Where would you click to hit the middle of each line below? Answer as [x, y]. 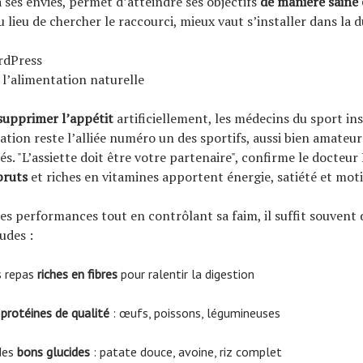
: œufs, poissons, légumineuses [195, 312]
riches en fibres [77, 273]
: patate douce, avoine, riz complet [186, 351]
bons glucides [53, 351]
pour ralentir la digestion [186, 273]
